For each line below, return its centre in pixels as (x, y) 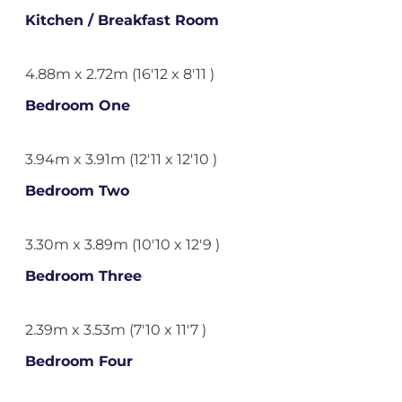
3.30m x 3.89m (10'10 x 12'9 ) (122, 245)
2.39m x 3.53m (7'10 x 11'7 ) (115, 330)
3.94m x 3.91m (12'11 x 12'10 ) (121, 159)
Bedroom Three (83, 276)
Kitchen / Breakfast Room (122, 20)
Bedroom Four (79, 361)
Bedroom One (77, 105)
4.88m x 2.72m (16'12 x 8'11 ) (119, 74)
